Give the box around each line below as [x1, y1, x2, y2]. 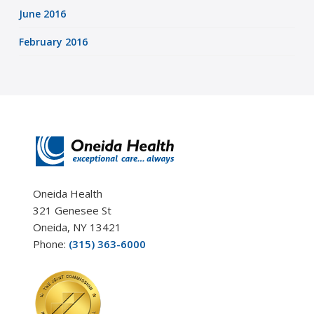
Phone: [32, 237, 69, 252]
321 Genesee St [32, 203, 111, 218]
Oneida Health [32, 186, 102, 201]
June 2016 [18, 6, 66, 20]
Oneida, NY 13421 [32, 220, 121, 235]
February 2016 [18, 35, 88, 49]
